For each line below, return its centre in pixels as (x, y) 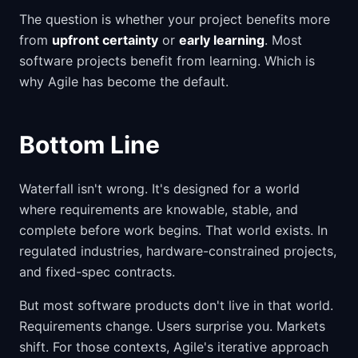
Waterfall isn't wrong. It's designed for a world (159, 189)
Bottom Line (89, 145)
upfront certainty (105, 40)
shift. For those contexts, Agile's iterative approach (174, 347)
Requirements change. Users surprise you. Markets (172, 326)
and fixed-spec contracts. (97, 272)
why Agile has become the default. (124, 82)
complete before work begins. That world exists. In (173, 230)
